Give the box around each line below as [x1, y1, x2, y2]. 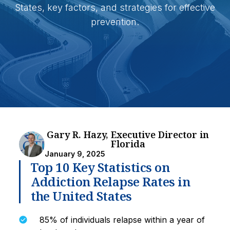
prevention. [91, 16, 139, 27]
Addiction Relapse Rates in [31, 173, 190, 190]
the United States [31, 187, 132, 204]
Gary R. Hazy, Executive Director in [47, 128, 209, 141]
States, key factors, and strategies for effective [15, 2, 215, 13]
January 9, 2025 [45, 149, 105, 158]
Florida [110, 138, 145, 150]
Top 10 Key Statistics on [31, 159, 169, 176]
